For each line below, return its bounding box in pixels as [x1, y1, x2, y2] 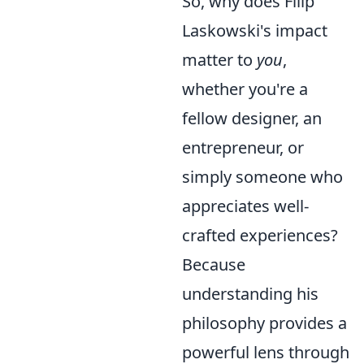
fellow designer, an [182, 107, 322, 129]
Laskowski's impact [182, 19, 327, 41]
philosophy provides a [182, 312, 347, 334]
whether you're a [182, 78, 308, 100]
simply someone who [182, 166, 343, 188]
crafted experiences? [182, 224, 338, 246]
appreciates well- [182, 195, 309, 217]
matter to [182, 49, 257, 71]
